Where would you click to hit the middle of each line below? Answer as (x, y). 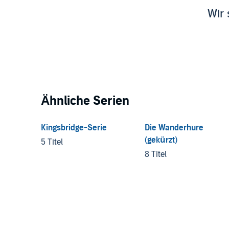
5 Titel (52, 142)
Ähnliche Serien (85, 101)
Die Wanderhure (174, 128)
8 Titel (155, 154)
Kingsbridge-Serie (74, 128)
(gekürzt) (161, 140)
